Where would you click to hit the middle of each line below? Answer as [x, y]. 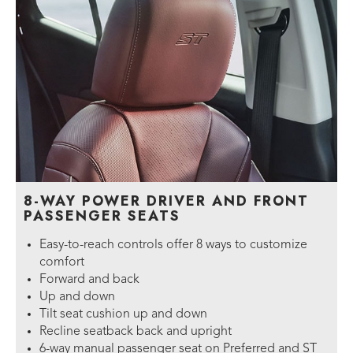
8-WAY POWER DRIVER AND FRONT [166, 201]
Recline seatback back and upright [136, 332]
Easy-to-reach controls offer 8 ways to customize [173, 245]
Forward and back [89, 280]
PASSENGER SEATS [102, 216]
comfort [62, 263]
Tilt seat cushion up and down [123, 315]
